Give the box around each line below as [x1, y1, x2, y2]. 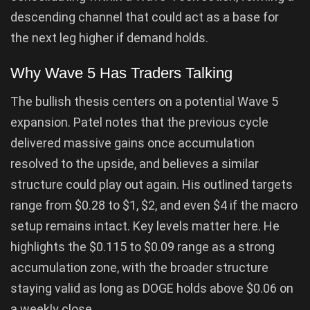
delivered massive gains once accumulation [10, 136, 255, 151]
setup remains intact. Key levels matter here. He [10, 219, 280, 234]
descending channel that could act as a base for [10, 9, 279, 24]
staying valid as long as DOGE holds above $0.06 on [10, 281, 293, 296]
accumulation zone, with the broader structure [10, 260, 268, 275]
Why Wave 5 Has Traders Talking [10, 64, 232, 82]
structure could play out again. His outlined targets [10, 177, 293, 192]
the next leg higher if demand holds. [10, 30, 208, 45]
